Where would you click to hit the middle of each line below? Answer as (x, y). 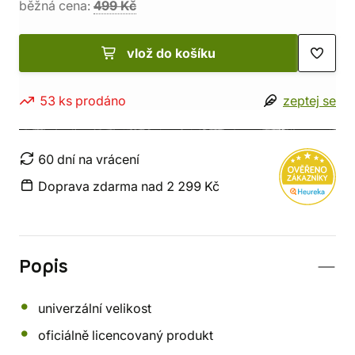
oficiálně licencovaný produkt (126, 335)
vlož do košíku (171, 53)
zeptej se (309, 101)
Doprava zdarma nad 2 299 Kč (129, 186)
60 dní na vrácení (89, 159)
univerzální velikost (95, 308)
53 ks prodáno (83, 101)
